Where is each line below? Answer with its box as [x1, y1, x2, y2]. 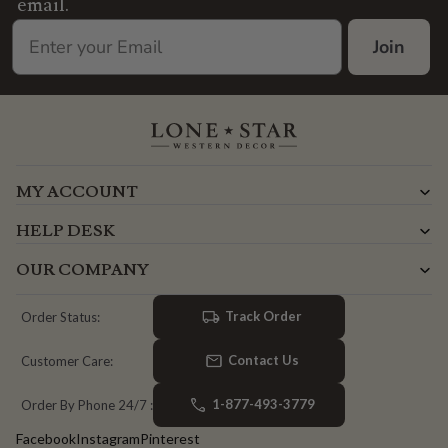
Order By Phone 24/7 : [21, 396, 153, 413]
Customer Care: [21, 352, 113, 369]
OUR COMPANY [16, 259, 149, 280]
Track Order [224, 308, 302, 325]
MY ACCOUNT [16, 181, 138, 202]
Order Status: [21, 308, 100, 325]
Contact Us [227, 352, 299, 369]
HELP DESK [16, 220, 115, 241]
